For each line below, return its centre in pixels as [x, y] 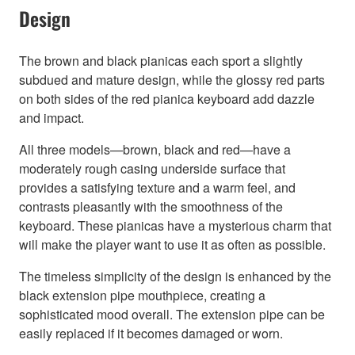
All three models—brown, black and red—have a [155, 150]
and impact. [52, 118]
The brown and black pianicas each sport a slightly [161, 61]
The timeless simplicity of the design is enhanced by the [175, 277]
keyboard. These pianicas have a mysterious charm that [175, 226]
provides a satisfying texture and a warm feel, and [157, 188]
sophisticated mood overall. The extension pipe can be [172, 315]
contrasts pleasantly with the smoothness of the [151, 207]
